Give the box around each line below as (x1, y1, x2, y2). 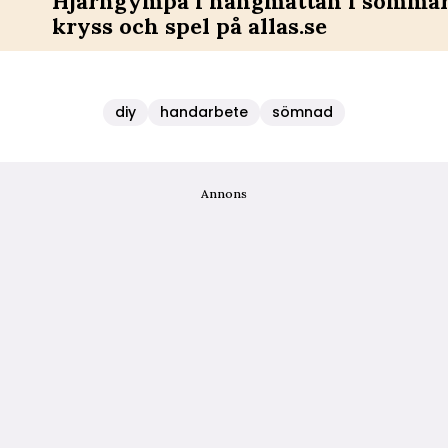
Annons (201, 186, 247, 201)
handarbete (160, 102, 248, 122)
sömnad (272, 102, 333, 122)
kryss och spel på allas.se (52, 12, 327, 40)
